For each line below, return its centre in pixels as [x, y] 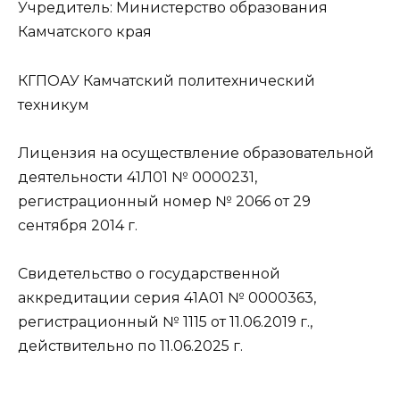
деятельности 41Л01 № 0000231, [137, 177]
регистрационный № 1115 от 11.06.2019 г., [165, 321]
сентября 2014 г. [78, 225]
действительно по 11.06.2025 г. [130, 346]
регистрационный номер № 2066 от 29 [164, 201]
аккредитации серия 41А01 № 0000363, [167, 297]
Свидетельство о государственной [149, 273]
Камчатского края [85, 32]
